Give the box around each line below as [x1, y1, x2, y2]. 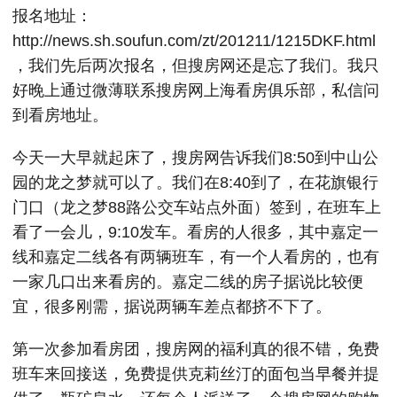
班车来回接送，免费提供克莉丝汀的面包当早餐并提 [12, 365, 379, 383]
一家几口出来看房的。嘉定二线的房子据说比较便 [12, 273, 363, 291]
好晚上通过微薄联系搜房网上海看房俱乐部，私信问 [12, 82, 379, 99]
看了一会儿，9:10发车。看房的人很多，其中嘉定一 [12, 223, 378, 241]
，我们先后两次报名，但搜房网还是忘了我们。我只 [12, 57, 379, 74]
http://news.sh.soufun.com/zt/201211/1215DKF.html [12, 32, 376, 50]
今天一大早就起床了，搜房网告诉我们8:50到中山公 [12, 149, 378, 167]
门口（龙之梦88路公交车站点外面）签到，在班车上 [12, 198, 381, 216]
